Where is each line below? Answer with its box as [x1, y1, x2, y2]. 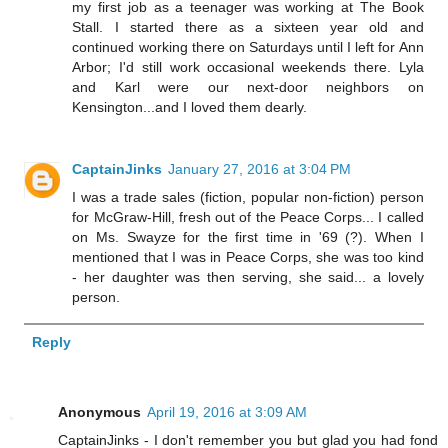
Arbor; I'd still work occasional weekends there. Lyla [72, 59, 424, 76]
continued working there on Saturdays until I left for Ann [72, 39, 424, 56]
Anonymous [58, 404, 141, 421]
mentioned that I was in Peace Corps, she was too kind [72, 249, 424, 265]
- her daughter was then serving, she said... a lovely [72, 269, 424, 285]
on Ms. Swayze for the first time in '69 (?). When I [72, 229, 424, 245]
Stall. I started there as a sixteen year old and [72, 19, 424, 36]
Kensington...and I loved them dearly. [72, 99, 308, 116]
